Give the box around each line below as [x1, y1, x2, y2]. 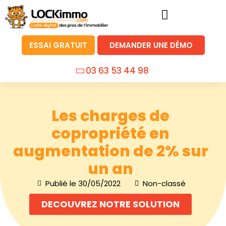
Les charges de [51, 105, 169, 127]
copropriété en [51, 123, 169, 144]
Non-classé [142, 178, 186, 189]
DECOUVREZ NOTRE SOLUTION [41, 197, 180, 210]
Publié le [45, 178, 78, 189]
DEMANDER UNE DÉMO [109, 39, 193, 50]
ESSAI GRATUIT [29, 39, 87, 50]
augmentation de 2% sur [13, 140, 208, 162]
